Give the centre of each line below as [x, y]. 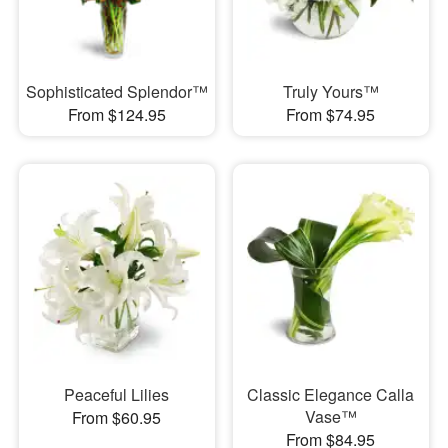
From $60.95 [117, 418]
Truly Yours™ [330, 91]
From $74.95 [331, 114]
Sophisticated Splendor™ [116, 91]
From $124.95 [116, 114]
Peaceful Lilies [117, 395]
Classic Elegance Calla [331, 395]
